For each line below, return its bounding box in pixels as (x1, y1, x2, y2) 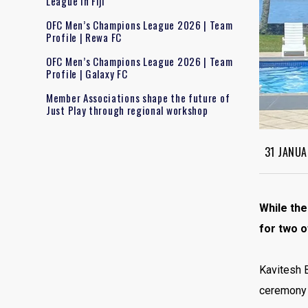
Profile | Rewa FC (46, 29, 122, 45)
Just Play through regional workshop (46, 102, 208, 118)
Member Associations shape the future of (46, 89, 230, 105)
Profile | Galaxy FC (46, 65, 128, 81)
